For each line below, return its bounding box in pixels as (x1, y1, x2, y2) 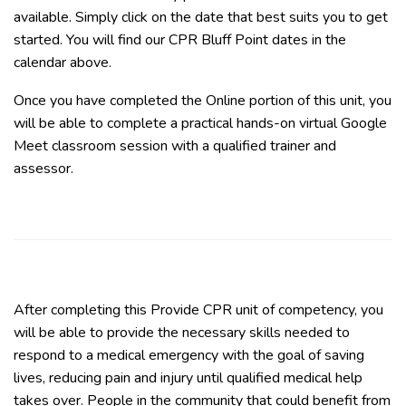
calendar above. (14, 53, 111, 72)
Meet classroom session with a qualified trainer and (14, 136, 336, 156)
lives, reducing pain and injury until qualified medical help (14, 368, 362, 388)
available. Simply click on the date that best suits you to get (14, 7, 388, 27)
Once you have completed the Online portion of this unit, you (14, 91, 391, 111)
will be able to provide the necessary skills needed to (14, 323, 350, 343)
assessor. (14, 159, 73, 179)
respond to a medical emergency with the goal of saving (14, 345, 364, 365)
